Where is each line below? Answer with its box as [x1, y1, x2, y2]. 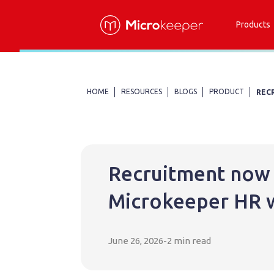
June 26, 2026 [108, 235, 163, 246]
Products [235, 20, 270, 29]
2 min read [167, 235, 211, 246]
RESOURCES [121, 87, 162, 95]
